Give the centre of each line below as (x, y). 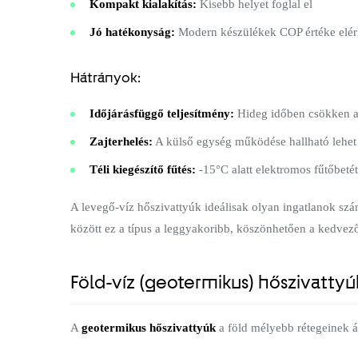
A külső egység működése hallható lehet (255, 141)
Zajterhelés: (121, 141)
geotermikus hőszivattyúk (149, 327)
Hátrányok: (105, 77)
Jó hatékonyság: (132, 32)
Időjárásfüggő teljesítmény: (162, 113)
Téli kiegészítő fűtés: (143, 169)
